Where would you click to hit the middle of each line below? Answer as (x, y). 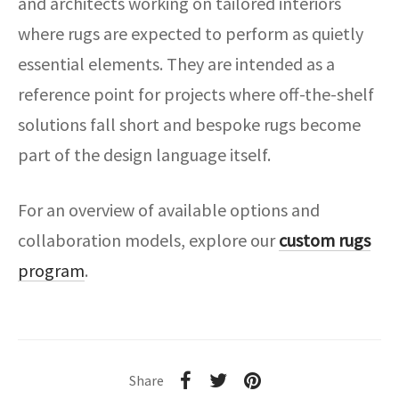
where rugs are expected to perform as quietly (191, 34)
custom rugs (325, 240)
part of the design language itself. (144, 155)
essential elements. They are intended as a (176, 64)
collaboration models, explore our (148, 240)
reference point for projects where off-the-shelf (196, 94)
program (51, 271)
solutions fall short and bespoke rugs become (189, 125)
